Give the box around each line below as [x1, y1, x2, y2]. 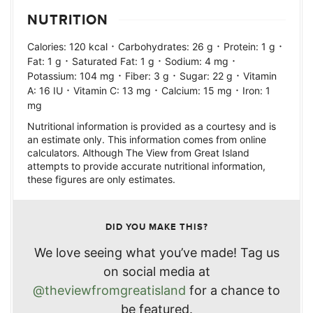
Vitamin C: [73, 85, 122, 96]
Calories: [27, 41, 69, 52]
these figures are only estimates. [27, 173, 175, 185]
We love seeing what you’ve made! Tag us [34, 245, 279, 260]
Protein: [224, 41, 261, 52]
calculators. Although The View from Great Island [27, 147, 249, 159]
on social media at [103, 264, 210, 279]
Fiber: [125, 70, 154, 82]
